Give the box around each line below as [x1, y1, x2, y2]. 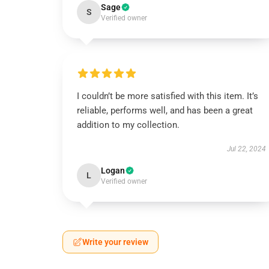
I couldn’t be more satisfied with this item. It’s [77, 91, 258, 101]
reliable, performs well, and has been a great [77, 105, 253, 116]
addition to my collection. [77, 119, 180, 130]
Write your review [82, 237, 148, 247]
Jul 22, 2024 [226, 145, 266, 153]
